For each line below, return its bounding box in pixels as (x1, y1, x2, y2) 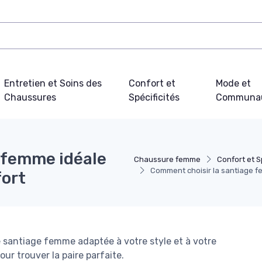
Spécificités (128, 91, 180, 103)
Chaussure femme (133, 154, 201, 164)
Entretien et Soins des (4, 77, 102, 89)
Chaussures (4, 91, 56, 103)
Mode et (215, 77, 251, 89)
